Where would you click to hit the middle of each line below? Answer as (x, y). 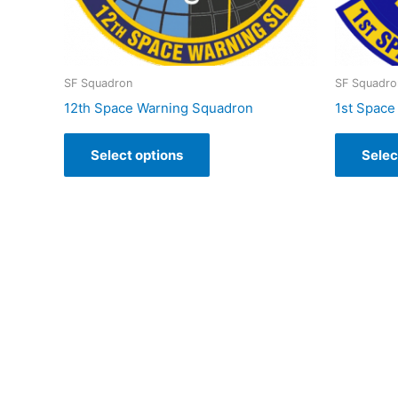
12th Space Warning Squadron (159, 108)
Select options (137, 155)
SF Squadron (98, 83)
